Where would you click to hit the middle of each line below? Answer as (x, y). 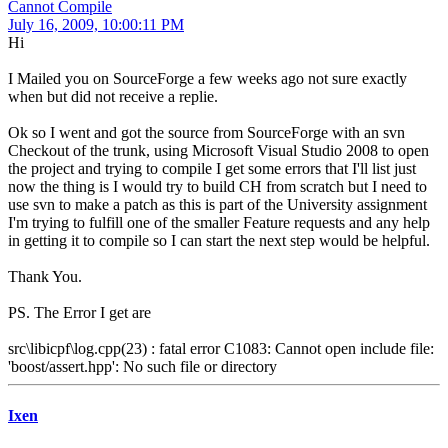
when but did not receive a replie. (113, 97)
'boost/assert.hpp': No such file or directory (142, 367)
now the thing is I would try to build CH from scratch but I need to (217, 187)
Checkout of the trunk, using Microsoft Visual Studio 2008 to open (218, 151)
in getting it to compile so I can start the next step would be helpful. (219, 241)
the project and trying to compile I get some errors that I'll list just (212, 169)
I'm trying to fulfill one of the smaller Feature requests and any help (219, 223)
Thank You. (45, 277)
